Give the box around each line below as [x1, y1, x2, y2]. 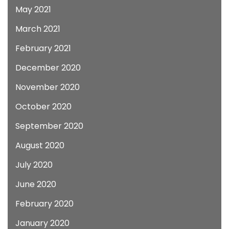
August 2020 [15, 140, 64, 151]
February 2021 [15, 42, 71, 54]
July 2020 [15, 159, 53, 171]
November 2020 [15, 81, 80, 93]
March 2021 [15, 23, 60, 35]
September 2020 [15, 120, 83, 132]
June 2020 [15, 178, 56, 190]
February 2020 [15, 198, 74, 210]
